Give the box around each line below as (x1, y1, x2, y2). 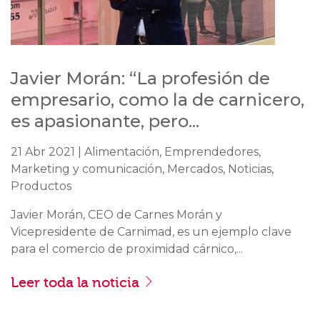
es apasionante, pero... (11, 110, 199, 131)
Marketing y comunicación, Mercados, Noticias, (11, 161, 274, 176)
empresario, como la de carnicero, (11, 89, 304, 110)
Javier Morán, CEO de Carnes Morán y (11, 207, 222, 221)
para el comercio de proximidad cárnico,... (11, 241, 243, 256)
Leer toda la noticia (11, 274, 143, 291)
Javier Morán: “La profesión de (11, 67, 270, 89)
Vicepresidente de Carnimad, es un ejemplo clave (11, 224, 291, 239)
